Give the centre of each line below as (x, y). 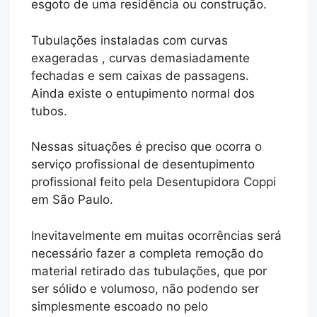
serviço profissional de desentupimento (143, 165)
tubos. (50, 111)
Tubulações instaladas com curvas (130, 40)
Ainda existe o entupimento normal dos (143, 93)
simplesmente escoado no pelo (120, 306)
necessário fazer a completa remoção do (148, 253)
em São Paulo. (73, 200)
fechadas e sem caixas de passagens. (140, 75)
